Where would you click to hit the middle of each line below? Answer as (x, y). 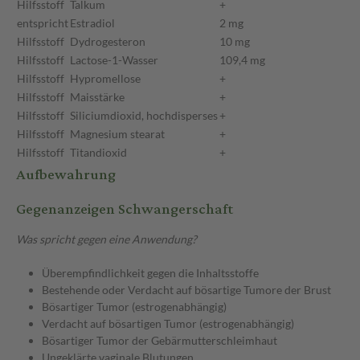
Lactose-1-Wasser (114, 60)
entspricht (43, 23)
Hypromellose (105, 79)
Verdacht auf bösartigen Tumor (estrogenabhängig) (168, 324)
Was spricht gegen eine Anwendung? (106, 239)
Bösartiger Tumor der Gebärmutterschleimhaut (160, 341)
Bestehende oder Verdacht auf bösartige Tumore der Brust (186, 290)
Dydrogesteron (108, 42)
